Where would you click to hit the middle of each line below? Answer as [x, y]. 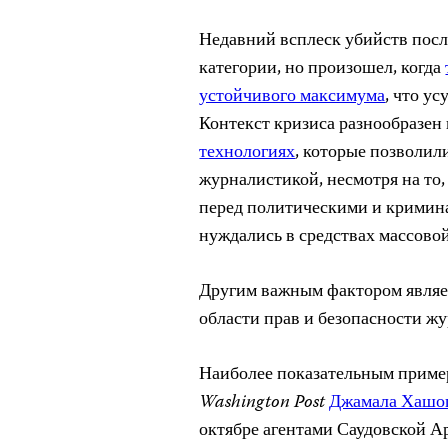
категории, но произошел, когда [322, 68]
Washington [245, 402]
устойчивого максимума [292, 96]
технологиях [247, 152]
